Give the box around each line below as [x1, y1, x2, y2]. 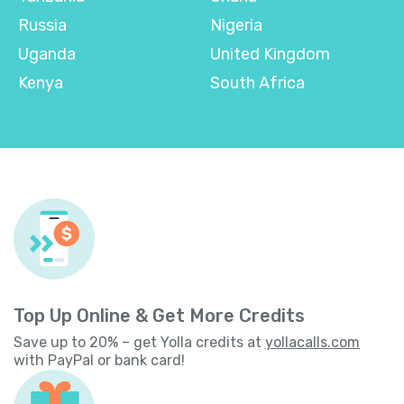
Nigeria [210, 14, 262, 35]
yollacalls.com [265, 333, 360, 351]
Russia [18, 14, 67, 35]
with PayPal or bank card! [14, 351, 185, 369]
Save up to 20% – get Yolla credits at [14, 333, 265, 351]
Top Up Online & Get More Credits [14, 304, 305, 326]
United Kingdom [210, 43, 330, 64]
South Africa [210, 72, 305, 93]
